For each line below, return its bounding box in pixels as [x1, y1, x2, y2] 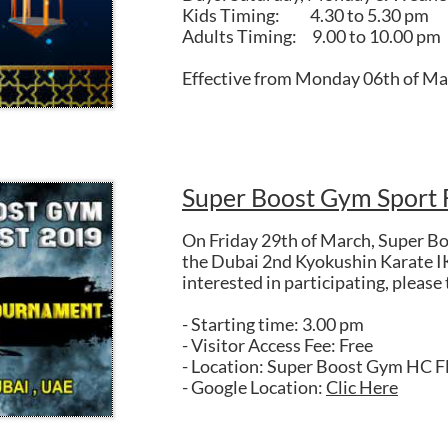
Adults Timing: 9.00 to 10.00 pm [182, 25, 441, 47]
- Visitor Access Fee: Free [182, 334, 373, 356]
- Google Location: [182, 376, 326, 398]
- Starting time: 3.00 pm [182, 313, 364, 335]
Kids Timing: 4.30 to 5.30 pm [182, 4, 429, 26]
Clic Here [326, 376, 398, 398]
